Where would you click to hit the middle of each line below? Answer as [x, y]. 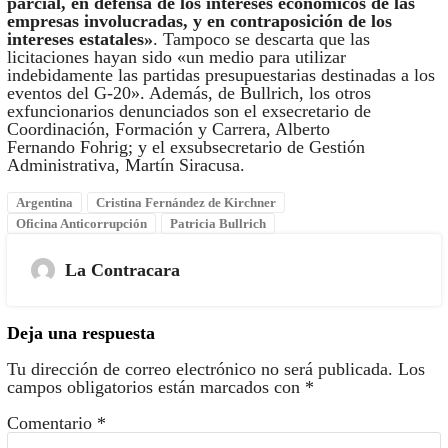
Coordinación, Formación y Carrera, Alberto [168, 129]
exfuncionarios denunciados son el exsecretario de [188, 111]
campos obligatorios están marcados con [155, 387]
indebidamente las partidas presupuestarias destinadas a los [220, 75]
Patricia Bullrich [217, 224]
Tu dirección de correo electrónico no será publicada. [199, 369]
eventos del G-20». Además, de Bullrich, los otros [188, 93]
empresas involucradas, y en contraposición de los [199, 21]
